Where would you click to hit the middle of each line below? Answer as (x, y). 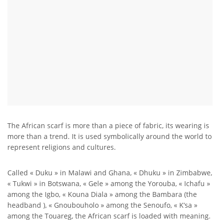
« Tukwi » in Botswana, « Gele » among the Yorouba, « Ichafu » (109, 183)
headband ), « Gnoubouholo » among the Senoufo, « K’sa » (102, 205)
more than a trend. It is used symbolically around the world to (110, 136)
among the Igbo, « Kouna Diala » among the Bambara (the (102, 194)
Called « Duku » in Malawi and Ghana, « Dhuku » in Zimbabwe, (110, 173)
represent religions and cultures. (62, 147)
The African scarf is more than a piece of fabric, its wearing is (108, 125)
